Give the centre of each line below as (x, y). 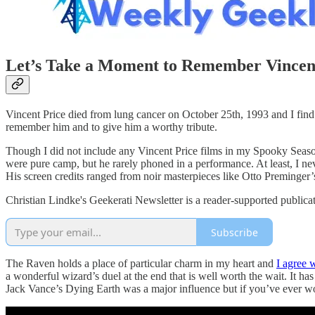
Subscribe (234, 232)
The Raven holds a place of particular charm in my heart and (141, 264)
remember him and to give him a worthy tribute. (111, 127)
